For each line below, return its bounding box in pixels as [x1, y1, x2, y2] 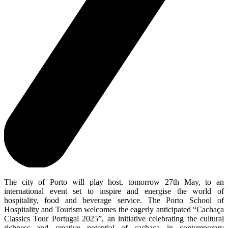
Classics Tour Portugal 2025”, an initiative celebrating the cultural [4, 214, 224, 223]
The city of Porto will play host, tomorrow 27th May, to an [4, 178, 224, 187]
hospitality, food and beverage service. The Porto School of [4, 196, 224, 205]
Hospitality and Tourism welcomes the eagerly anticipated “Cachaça [4, 205, 224, 214]
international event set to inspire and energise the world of [4, 187, 224, 196]
